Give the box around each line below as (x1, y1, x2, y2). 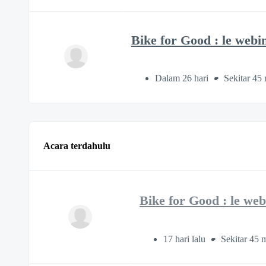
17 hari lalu (163, 233, 208, 244)
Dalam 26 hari (155, 73, 211, 84)
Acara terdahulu (43, 141, 110, 151)
